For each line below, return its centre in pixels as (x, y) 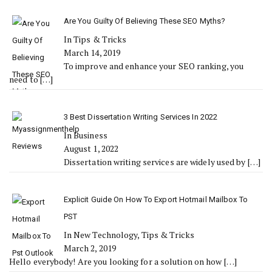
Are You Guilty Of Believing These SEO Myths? (144, 21)
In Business (85, 135)
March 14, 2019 (92, 53)
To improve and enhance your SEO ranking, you (154, 66)
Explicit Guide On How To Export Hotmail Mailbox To (155, 199)
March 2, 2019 (90, 248)
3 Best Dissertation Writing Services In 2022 (141, 117)
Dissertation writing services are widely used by (155, 162)
